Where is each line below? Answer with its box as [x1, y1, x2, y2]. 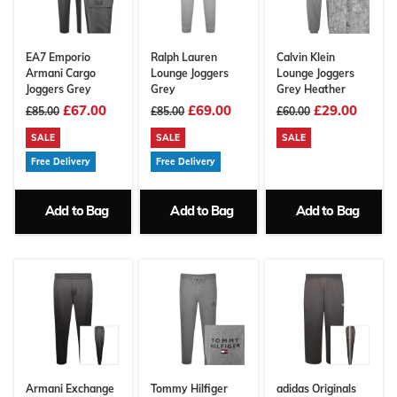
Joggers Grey [26, 82, 91, 97]
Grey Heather [276, 82, 346, 97]
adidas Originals [276, 381, 356, 395]
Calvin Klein [276, 51, 335, 65]
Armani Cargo [26, 66, 96, 81]
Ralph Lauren [151, 51, 218, 65]
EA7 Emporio [26, 51, 90, 65]
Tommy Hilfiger [151, 381, 229, 395]
